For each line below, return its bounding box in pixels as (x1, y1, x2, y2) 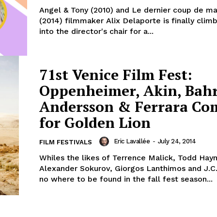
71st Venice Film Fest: (39, 64, 192, 84)
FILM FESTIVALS (39, 138, 92, 146)
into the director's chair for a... (39, 27, 154, 36)
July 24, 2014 (157, 137, 196, 145)
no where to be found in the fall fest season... (39, 174, 213, 184)
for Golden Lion (39, 112, 151, 132)
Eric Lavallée (113, 137, 150, 145)
